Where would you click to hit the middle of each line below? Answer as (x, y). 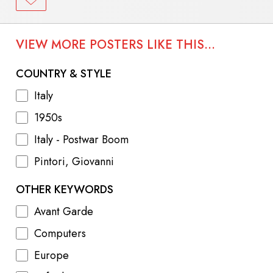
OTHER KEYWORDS (65, 189)
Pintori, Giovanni (74, 161)
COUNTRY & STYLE (64, 73)
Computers (60, 233)
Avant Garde (64, 211)
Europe (51, 255)
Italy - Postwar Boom (81, 139)
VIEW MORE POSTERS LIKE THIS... (115, 44)
